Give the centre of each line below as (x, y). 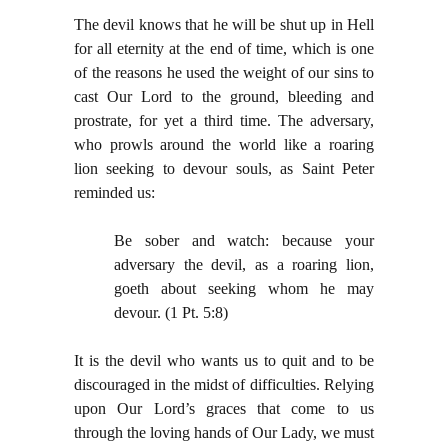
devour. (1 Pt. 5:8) (173, 313)
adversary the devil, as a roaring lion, (244, 265)
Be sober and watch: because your (244, 241)
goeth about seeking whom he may (244, 289)
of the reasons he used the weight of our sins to (224, 73)
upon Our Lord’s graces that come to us (224, 409)
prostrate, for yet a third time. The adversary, (224, 121)
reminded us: (116, 193)
